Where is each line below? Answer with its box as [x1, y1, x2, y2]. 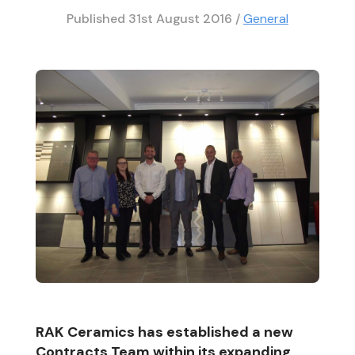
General [243, 10, 288, 27]
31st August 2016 [128, 10, 236, 27]
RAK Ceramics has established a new [35, 322, 293, 342]
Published [67, 10, 128, 27]
